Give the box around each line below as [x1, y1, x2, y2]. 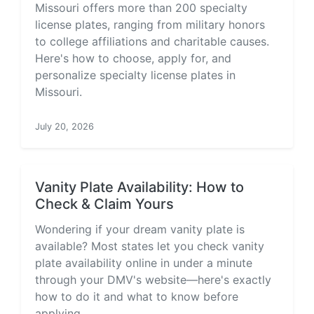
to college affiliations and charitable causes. [35, 34, 269, 48]
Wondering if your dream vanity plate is [35, 222, 245, 236]
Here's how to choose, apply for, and [35, 51, 231, 65]
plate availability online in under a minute [35, 256, 252, 270]
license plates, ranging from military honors [35, 18, 265, 32]
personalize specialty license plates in [35, 68, 235, 82]
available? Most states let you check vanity [35, 239, 264, 253]
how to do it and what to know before [35, 289, 238, 303]
